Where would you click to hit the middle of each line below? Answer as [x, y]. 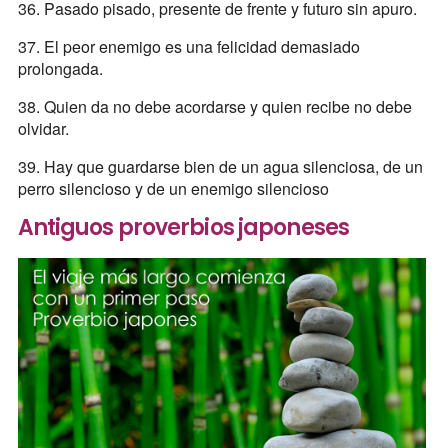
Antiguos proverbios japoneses [183, 227]
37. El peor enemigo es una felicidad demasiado [188, 46]
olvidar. [43, 128]
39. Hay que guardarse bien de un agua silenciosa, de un [220, 166]
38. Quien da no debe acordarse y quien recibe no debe [214, 106]
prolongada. [60, 68]
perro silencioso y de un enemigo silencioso [173, 188]
